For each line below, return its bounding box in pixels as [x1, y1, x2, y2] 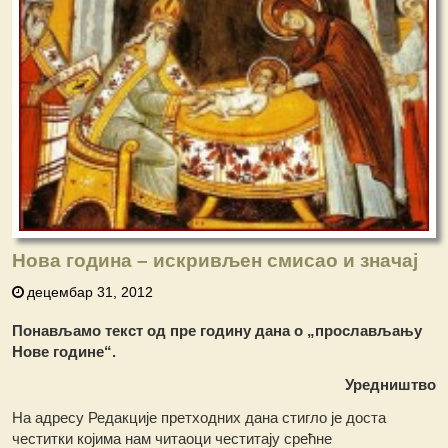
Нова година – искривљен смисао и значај [12, 250, 419, 272]
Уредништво [344, 376, 436, 394]
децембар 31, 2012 [27, 284, 154, 301]
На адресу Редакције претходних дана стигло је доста [12, 409, 387, 427]
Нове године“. [12, 343, 117, 361]
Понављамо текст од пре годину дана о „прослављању [12, 322, 423, 340]
